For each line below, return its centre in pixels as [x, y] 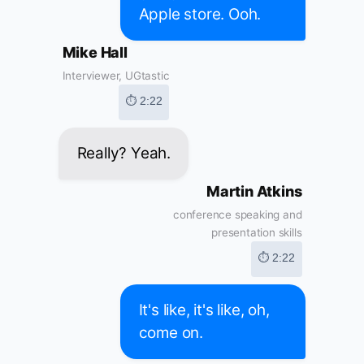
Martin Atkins [254, 192]
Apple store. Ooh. [200, 15]
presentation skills [257, 233]
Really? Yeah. [123, 154]
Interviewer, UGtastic [116, 76]
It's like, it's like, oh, [204, 310]
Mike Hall [95, 53]
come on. [171, 333]
